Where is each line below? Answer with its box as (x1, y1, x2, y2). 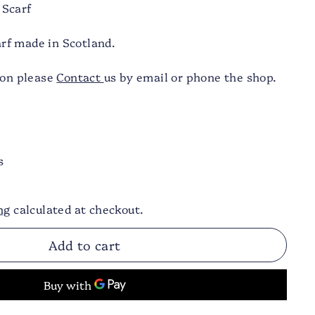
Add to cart (48, 236, 121, 255)
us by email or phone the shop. (103, 69, 277, 85)
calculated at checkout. (10, 201, 144, 217)
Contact (56, 69, 104, 85)
